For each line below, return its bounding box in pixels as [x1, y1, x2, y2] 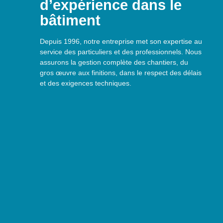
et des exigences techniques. [40, 79, 131, 87]
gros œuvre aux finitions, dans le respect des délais [40, 69, 202, 77]
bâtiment [40, 12, 101, 28]
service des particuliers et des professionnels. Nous [40, 48, 202, 56]
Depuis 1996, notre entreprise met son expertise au [40, 37, 202, 45]
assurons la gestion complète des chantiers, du [40, 58, 188, 66]
